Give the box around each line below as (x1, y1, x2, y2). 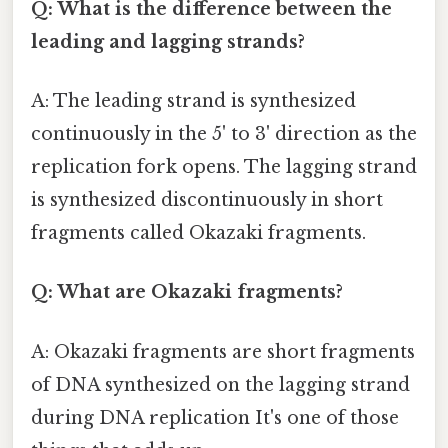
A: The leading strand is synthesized (31, 90, 356, 113)
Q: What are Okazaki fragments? (31, 281, 343, 304)
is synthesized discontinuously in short (31, 189, 383, 212)
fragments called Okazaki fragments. (31, 222, 366, 245)
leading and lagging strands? (31, 30, 305, 53)
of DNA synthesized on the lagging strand (31, 373, 410, 396)
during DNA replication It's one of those (31, 406, 399, 429)
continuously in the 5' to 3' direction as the (31, 123, 417, 146)
